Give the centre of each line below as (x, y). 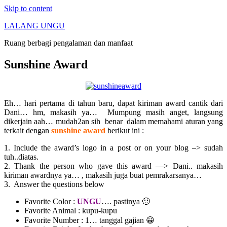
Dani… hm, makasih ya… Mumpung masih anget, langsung (113, 112)
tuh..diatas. (21, 157)
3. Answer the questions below (54, 184)
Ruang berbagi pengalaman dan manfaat (68, 43)
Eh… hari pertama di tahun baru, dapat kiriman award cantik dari (113, 103)
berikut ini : (125, 130)
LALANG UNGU (34, 26)
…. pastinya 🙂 (126, 201)
